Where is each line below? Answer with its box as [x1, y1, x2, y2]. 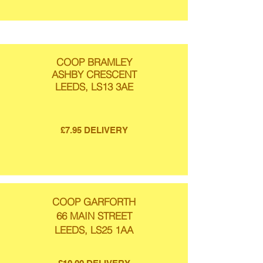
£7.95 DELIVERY [60, 125, 128, 135]
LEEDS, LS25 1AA [55, 224, 133, 236]
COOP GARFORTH [52, 195, 136, 208]
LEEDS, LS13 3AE [55, 80, 133, 93]
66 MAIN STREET [56, 210, 132, 222]
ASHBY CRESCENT [51, 68, 137, 80]
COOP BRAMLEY [56, 56, 132, 68]
